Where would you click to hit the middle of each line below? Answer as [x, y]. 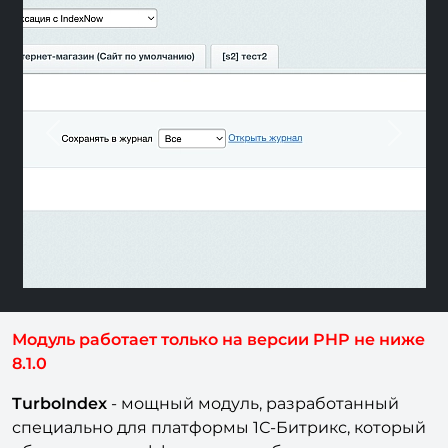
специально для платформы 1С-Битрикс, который [219, 427]
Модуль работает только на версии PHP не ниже [218, 339]
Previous [86, 143]
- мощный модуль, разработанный [253, 403]
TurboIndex [59, 403]
